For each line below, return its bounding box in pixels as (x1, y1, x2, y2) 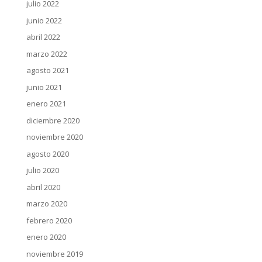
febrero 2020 (26, 215, 72, 226)
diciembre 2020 (26, 115, 80, 126)
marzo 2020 (26, 198, 67, 209)
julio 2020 (26, 165, 59, 175)
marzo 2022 (26, 48, 67, 59)
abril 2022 (26, 32, 60, 42)
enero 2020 (26, 232, 66, 242)
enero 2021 (26, 98, 66, 109)
